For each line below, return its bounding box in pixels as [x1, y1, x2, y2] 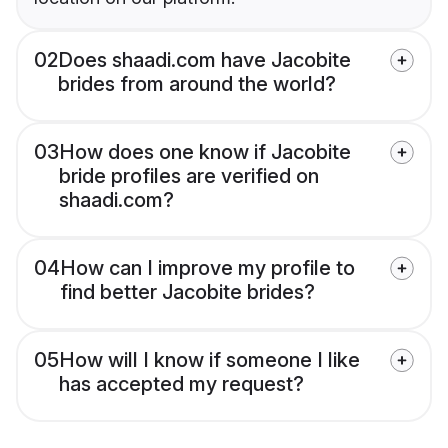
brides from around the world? [58, 72, 336, 97]
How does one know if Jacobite [59, 140, 351, 165]
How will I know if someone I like [59, 348, 360, 373]
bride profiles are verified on [59, 164, 319, 189]
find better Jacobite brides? [60, 280, 315, 305]
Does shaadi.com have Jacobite [58, 48, 351, 73]
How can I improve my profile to [60, 256, 355, 281]
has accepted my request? [59, 372, 304, 397]
